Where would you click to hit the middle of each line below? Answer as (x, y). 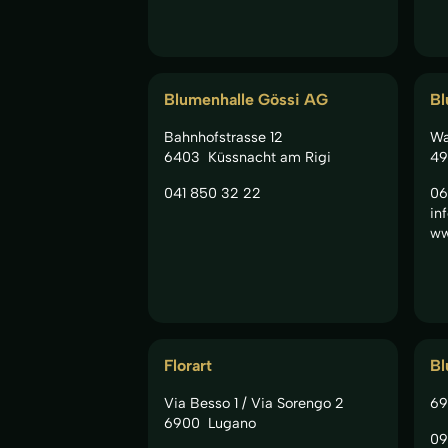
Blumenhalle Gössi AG (246, 99)
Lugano (231, 422)
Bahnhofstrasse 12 (223, 136)
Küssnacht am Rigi (269, 156)
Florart (188, 365)
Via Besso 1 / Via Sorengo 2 (254, 402)
